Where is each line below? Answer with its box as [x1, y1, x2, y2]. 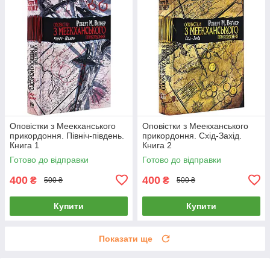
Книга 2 [142, 140, 172, 150]
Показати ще [99, 233, 152, 243]
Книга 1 [10, 140, 39, 150]
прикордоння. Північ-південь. [10, 130, 124, 140]
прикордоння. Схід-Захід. [142, 130, 242, 140]
